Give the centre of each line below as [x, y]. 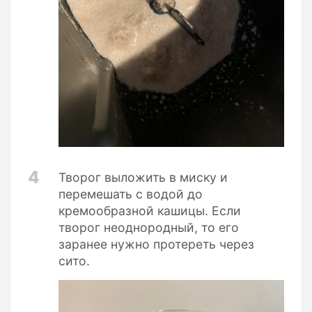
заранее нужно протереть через [156, 244]
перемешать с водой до [131, 194]
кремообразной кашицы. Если [150, 210]
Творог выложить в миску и [143, 177]
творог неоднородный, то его [149, 227]
